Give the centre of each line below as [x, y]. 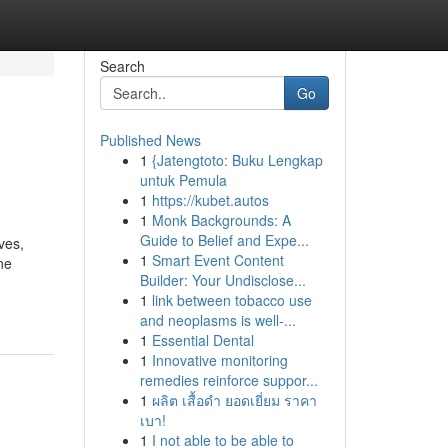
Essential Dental [202, 340]
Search [122, 66]
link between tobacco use [231, 300]
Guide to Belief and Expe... [224, 240]
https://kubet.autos [210, 200]
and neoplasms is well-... [217, 320]
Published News [150, 140]
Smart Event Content [217, 260]
